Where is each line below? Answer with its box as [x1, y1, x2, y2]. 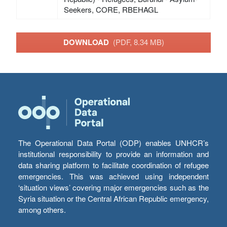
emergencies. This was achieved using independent [18, 171, 209, 182]
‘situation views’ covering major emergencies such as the [18, 182, 209, 193]
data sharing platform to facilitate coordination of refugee [18, 160, 209, 171]
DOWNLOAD [63, 36, 113, 48]
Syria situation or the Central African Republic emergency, [18, 193, 209, 204]
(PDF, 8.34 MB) [112, 36, 164, 48]
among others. [18, 204, 66, 215]
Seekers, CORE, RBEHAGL [63, 4, 158, 15]
